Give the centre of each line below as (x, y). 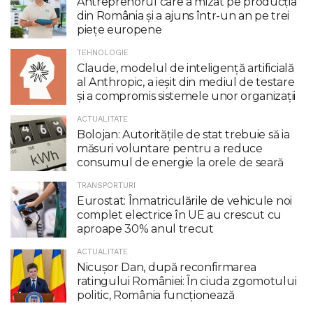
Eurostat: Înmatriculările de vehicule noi (184, 201)
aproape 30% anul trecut (145, 228)
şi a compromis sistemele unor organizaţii (186, 96)
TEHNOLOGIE (103, 52)
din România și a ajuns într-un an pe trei (183, 15)
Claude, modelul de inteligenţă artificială (185, 68)
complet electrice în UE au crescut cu (180, 214)
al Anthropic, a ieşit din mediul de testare (186, 82)
